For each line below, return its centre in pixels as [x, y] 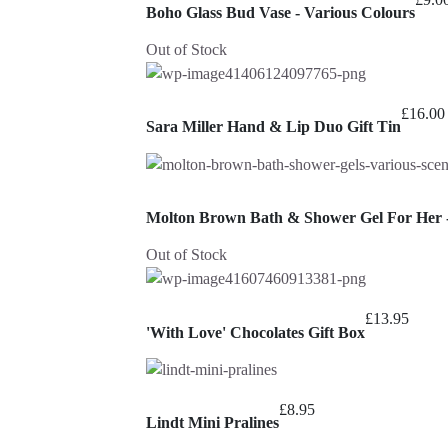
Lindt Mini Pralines [212, 423]
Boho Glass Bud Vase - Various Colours [280, 12]
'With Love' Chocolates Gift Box [255, 332]
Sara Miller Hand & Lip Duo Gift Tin [273, 127]
